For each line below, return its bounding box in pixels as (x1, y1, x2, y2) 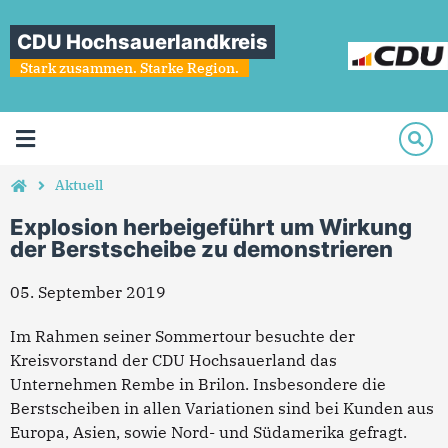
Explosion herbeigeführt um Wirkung (10, 214, 412, 240)
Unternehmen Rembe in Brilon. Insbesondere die (10, 374, 386, 394)
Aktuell (55, 176, 103, 194)
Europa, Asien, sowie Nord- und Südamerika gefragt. (10, 422, 407, 442)
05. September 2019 (10, 282, 166, 302)
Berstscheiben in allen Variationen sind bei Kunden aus (10, 398, 434, 418)
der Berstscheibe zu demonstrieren (10, 236, 393, 262)
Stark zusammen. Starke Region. (20, 59, 239, 77)
